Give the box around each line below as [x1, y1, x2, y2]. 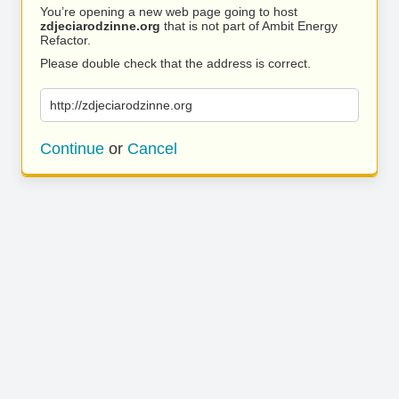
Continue [40, 140, 104, 158]
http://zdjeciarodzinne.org [50, 98, 192, 112]
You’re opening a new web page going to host [40, 4, 297, 19]
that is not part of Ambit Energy [160, 19, 338, 33]
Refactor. [40, 33, 91, 47]
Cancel [127, 140, 177, 158]
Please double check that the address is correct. [40, 56, 311, 70]
